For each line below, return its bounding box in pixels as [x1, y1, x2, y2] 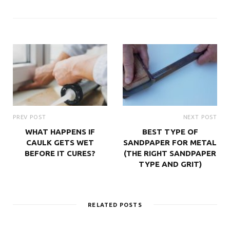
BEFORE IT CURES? [25, 149, 95, 158]
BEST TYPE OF [142, 127, 198, 137]
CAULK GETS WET [26, 138, 94, 147]
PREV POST [13, 114, 46, 121]
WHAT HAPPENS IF [25, 127, 95, 137]
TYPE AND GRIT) [138, 160, 202, 169]
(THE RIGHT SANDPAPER [124, 149, 216, 158]
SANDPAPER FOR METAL [123, 138, 217, 147]
